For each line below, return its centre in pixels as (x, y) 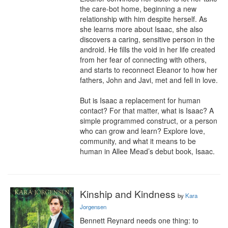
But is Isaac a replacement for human (140, 100)
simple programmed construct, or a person (149, 121)
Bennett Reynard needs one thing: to (139, 220)
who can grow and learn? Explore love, (142, 131)
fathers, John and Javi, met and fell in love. (149, 80)
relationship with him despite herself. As (144, 19)
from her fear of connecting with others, (143, 60)
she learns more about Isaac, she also (141, 29)
